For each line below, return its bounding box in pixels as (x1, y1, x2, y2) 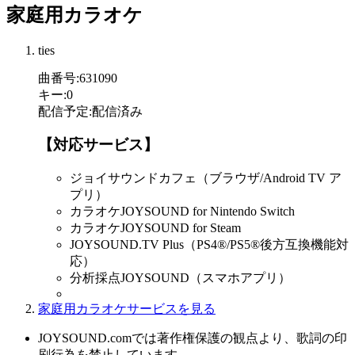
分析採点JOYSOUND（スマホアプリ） (70, 271, 291, 285)
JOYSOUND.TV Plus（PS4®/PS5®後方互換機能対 (70, 238, 349, 252)
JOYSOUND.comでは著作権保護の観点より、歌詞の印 (38, 331, 347, 345)
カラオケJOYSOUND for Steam (70, 221, 241, 235)
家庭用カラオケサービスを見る (38, 302, 216, 316)
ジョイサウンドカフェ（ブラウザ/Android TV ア (70, 171, 342, 185)
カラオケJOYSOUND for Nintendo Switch (70, 204, 295, 219)
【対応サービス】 (38, 136, 158, 154)
